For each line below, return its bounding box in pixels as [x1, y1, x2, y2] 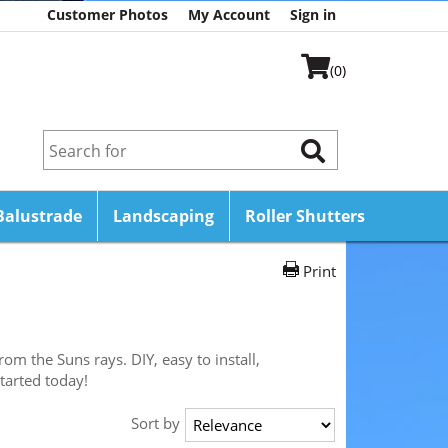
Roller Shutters [245, 205, 365, 227]
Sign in [290, 5, 336, 24]
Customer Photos [47, 5, 168, 24]
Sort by [131, 413, 180, 433]
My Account [188, 5, 270, 24]
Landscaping [113, 205, 214, 227]
